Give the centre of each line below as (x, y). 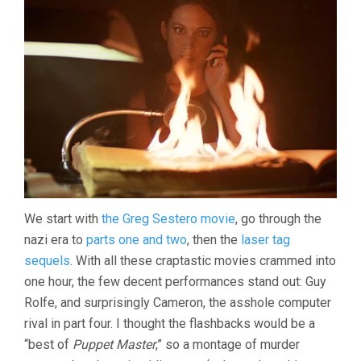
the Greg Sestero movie (168, 218)
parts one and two (137, 239)
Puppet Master (114, 344)
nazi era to (55, 239)
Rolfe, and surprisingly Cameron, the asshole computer (178, 302)
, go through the (278, 218)
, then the (214, 239)
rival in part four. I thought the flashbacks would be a (170, 323)
